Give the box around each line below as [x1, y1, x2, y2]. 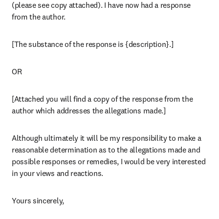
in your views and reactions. [12, 168, 104, 178]
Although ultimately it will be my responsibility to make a [12, 133, 201, 143]
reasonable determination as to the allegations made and [12, 145, 200, 154]
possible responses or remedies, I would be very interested [12, 156, 206, 166]
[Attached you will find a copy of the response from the [12, 94, 193, 104]
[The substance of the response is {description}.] [12, 39, 174, 49]
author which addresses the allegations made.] [12, 106, 166, 115]
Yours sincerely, [12, 196, 64, 205]
